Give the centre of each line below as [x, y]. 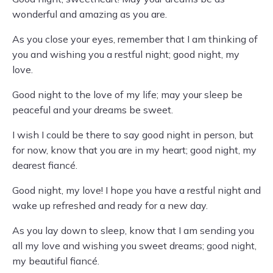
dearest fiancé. [45, 165]
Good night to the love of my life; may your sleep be [127, 94]
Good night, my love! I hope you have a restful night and [136, 190]
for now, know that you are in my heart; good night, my [134, 150]
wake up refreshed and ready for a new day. [110, 205]
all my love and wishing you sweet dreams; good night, [134, 246]
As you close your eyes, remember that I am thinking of [135, 39]
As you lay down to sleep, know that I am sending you [133, 230]
